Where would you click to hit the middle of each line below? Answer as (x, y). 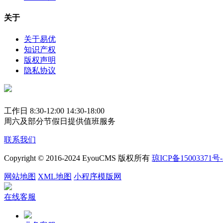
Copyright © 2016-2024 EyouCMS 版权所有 (78, 158)
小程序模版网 (98, 176)
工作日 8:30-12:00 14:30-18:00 (54, 111)
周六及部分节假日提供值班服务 (60, 121)
